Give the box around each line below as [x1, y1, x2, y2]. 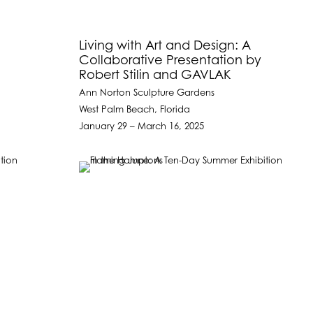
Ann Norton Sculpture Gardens [79, 88, 215, 98]
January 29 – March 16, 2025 [79, 122, 205, 131]
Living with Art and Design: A [79, 38, 252, 53]
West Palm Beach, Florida [79, 105, 191, 115]
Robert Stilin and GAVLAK [79, 68, 232, 82]
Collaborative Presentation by [79, 53, 262, 68]
